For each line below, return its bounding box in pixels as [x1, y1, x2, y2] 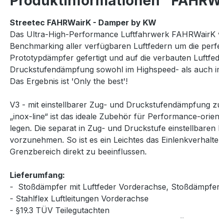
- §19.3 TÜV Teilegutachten [10, 205, 112, 215]
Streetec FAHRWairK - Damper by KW [10, 18, 156, 27]
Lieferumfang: [10, 170, 67, 180]
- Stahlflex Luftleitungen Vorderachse [10, 194, 149, 203]
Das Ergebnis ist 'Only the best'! [10, 76, 128, 86]
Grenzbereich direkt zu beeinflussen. [10, 147, 147, 156]
